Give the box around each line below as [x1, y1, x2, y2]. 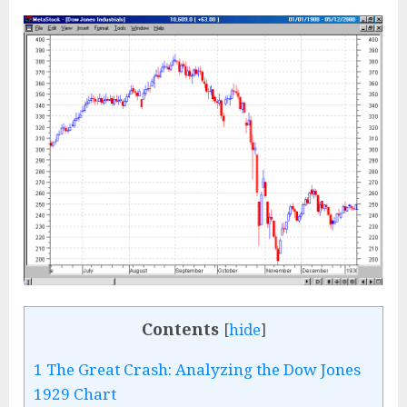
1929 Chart [34, 383, 116, 405]
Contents [141, 318, 219, 340]
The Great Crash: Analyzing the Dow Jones [43, 359, 361, 381]
